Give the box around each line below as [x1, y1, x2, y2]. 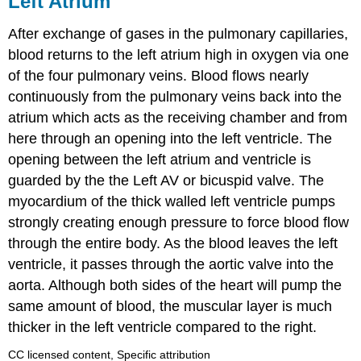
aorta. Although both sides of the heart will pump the [8, 276, 342, 293]
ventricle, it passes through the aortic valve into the [8, 255, 334, 272]
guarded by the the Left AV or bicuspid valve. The [8, 172, 325, 189]
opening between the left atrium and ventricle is [8, 151, 312, 168]
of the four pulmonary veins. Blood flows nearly [8, 67, 309, 84]
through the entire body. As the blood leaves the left [8, 234, 338, 251]
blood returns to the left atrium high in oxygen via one [8, 46, 350, 63]
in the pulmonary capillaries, [164, 25, 349, 42]
